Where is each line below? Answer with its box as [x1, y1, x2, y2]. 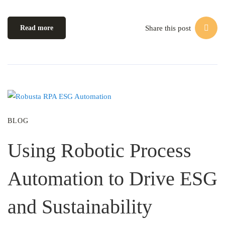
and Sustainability [8, 195, 152, 218]
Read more [20, 24, 53, 32]
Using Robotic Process [8, 139, 191, 162]
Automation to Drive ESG [8, 167, 217, 190]
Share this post [145, 24, 191, 32]
